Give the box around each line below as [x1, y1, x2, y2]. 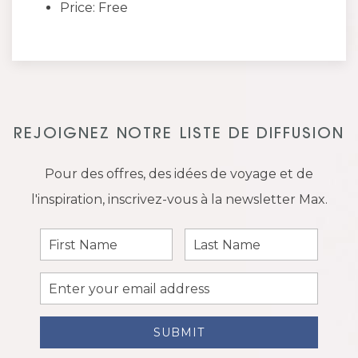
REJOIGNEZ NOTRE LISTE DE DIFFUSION [14, 127, 344, 142]
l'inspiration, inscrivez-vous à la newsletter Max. [30, 192, 328, 207]
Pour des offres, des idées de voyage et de [45, 166, 313, 181]
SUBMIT [153, 325, 205, 340]
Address [38, 298, 84, 312]
